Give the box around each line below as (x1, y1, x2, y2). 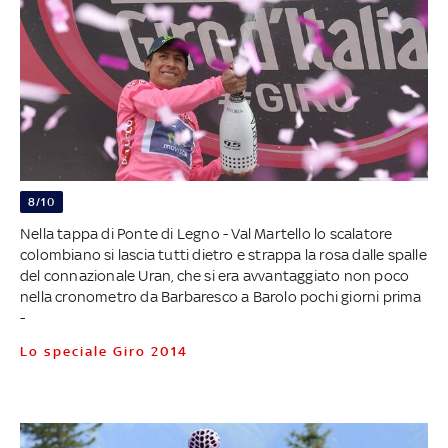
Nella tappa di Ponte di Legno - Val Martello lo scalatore (19, 224, 393, 242)
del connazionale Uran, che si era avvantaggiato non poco (19, 266, 410, 284)
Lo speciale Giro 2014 (28, 343, 188, 359)
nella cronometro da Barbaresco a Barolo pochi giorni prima (19, 287, 422, 305)
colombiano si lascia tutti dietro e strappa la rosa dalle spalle (19, 245, 427, 263)
